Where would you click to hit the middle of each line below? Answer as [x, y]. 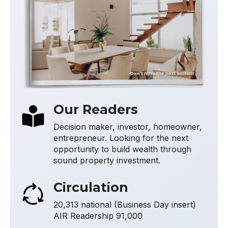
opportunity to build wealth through [122, 149]
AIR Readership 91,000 [98, 216]
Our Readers [96, 109]
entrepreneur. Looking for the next [121, 138]
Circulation [91, 187]
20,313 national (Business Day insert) [125, 204]
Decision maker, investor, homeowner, [128, 126]
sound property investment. [107, 160]
